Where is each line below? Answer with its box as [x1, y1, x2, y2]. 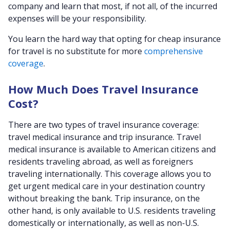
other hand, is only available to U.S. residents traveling [8, 205, 216, 216]
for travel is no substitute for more [8, 45, 144, 57]
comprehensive [144, 45, 203, 57]
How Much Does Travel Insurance [8, 81, 198, 97]
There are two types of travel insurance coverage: [8, 119, 199, 130]
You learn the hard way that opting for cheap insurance [8, 33, 221, 44]
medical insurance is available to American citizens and [8, 144, 216, 155]
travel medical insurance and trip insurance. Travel [8, 131, 201, 143]
